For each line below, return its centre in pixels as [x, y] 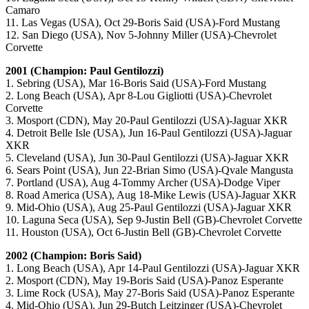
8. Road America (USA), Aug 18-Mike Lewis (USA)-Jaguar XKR [151, 195]
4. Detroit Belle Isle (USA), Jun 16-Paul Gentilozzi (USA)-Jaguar [149, 133]
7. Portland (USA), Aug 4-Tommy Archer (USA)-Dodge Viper [143, 183]
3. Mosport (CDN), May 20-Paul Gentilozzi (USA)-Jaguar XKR [147, 121]
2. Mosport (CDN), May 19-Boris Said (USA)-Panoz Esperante [144, 281]
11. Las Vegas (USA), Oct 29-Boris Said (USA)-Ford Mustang [143, 23]
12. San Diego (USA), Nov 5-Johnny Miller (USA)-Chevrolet [141, 35]
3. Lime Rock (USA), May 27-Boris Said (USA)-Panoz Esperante [150, 293]
